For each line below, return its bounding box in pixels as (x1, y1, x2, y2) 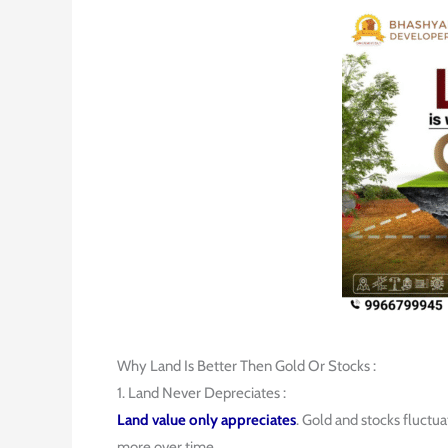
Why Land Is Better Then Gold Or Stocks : (117, 357, 376, 375)
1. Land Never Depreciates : (117, 384, 286, 402)
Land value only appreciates (117, 411, 296, 429)
